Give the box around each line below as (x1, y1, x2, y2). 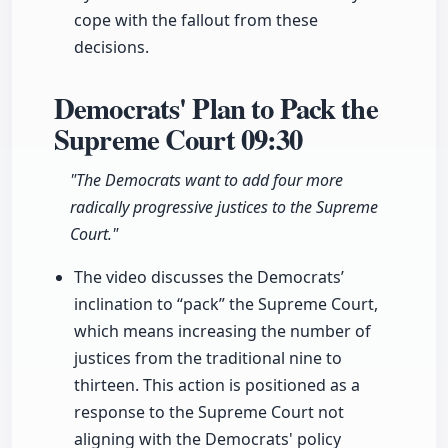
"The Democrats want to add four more (70, 169, 343, 192)
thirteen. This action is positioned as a (74, 374, 360, 397)
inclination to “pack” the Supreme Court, (74, 293, 378, 316)
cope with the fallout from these (74, 9, 318, 32)
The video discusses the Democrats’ (74, 266, 344, 289)
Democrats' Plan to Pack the (54, 87, 378, 130)
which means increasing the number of (74, 320, 371, 343)
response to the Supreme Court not (74, 401, 344, 424)
